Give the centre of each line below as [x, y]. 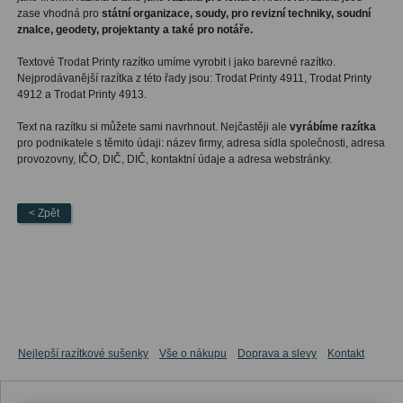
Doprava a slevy [277, 353]
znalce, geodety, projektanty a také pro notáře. [134, 29]
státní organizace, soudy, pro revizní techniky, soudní [236, 13]
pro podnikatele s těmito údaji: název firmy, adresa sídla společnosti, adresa [201, 143]
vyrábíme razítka [332, 126]
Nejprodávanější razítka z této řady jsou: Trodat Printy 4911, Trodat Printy [194, 78]
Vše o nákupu [193, 353]
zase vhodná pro [59, 13]
